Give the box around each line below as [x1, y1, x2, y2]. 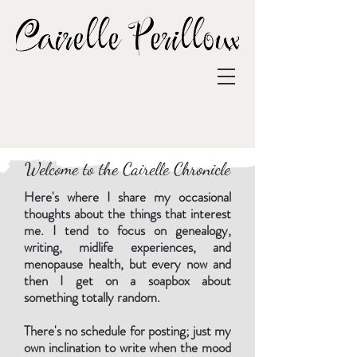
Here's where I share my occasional [24, 187, 231, 206]
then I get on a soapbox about [24, 271, 231, 290]
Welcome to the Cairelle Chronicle [25, 159, 230, 179]
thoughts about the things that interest [24, 204, 231, 223]
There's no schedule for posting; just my [24, 321, 231, 340]
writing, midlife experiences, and [24, 237, 231, 257]
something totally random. [24, 288, 163, 307]
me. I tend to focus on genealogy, [24, 221, 231, 240]
